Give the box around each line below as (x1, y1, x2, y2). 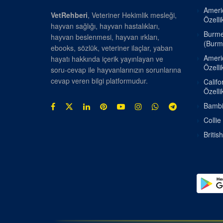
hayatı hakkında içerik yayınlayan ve (51, 53, 163, 64)
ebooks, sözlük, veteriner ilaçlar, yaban (51, 42, 173, 53)
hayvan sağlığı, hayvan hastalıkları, (51, 20, 160, 31)
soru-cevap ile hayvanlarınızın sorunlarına (51, 64, 181, 75)
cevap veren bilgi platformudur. (51, 75, 148, 86)
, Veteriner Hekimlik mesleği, (88, 9, 177, 20)
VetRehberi (51, 9, 88, 20)
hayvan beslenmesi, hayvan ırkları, (51, 31, 159, 42)
